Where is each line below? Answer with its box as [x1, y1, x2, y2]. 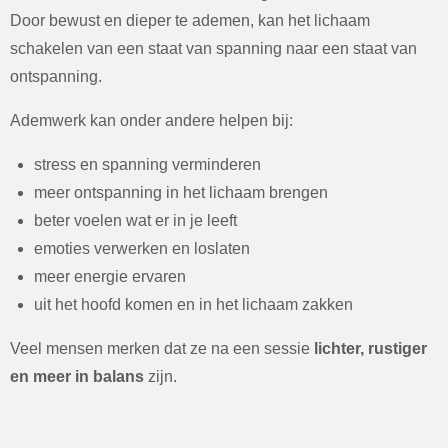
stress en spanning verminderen [34, 156, 261, 173]
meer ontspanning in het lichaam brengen [34, 184, 328, 201]
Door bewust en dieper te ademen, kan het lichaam [10, 12, 370, 29]
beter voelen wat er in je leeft [34, 212, 237, 229]
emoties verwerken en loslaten [34, 240, 250, 257]
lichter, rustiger [314, 340, 427, 357]
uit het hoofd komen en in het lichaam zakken [34, 296, 353, 313]
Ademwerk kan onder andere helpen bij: [10, 112, 293, 129]
